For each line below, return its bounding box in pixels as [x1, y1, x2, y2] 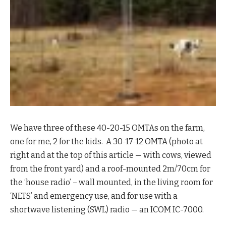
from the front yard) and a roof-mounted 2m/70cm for [10, 164, 210, 174]
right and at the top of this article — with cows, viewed [10, 150, 211, 160]
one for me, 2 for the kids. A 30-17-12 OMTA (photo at [10, 137, 203, 147]
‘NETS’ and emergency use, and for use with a [10, 191, 178, 201]
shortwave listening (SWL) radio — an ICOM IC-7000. [10, 205, 204, 215]
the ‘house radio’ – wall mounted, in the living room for [10, 178, 213, 188]
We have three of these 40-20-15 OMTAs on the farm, [10, 123, 205, 133]
